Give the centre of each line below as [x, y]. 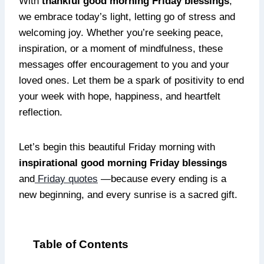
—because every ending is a [162, 179]
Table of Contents [81, 245]
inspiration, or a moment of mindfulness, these [121, 49]
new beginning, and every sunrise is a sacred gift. [128, 195]
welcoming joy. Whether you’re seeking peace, [121, 33]
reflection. [41, 113]
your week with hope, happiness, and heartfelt [120, 97]
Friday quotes [66, 179]
